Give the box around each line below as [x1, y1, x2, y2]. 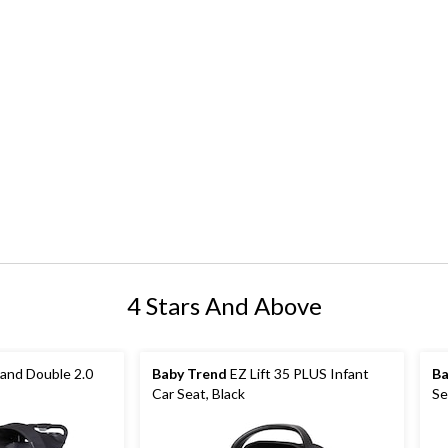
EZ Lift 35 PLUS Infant [227, 365, 369, 383]
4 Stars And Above [126, 291, 322, 321]
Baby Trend [152, 365, 227, 383]
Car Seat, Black [152, 385, 245, 403]
